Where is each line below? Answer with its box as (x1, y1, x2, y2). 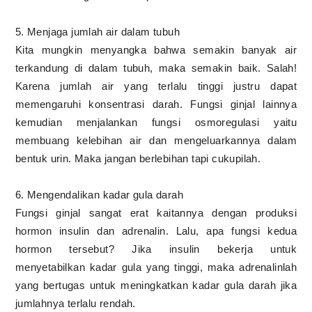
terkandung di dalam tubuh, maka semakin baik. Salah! (15, 61, 297, 74)
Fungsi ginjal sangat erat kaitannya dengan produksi (15, 206, 297, 219)
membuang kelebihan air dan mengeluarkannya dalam (15, 134, 297, 146)
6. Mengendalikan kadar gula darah (15, 188, 187, 201)
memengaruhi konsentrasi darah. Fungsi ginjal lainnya (15, 97, 297, 110)
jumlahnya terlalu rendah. (15, 297, 139, 309)
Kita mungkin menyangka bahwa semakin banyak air (15, 43, 297, 56)
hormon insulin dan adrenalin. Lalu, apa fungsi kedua (15, 224, 297, 237)
